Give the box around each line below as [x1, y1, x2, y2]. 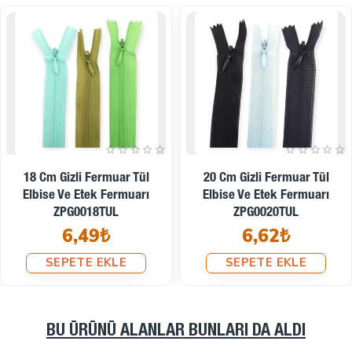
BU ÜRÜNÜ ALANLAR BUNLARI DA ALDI [46, 322, 306, 340]
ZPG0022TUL [53, 206, 119, 220]
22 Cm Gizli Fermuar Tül [23, 171, 149, 185]
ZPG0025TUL [233, 206, 299, 220]
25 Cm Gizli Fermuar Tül [203, 171, 329, 185]
